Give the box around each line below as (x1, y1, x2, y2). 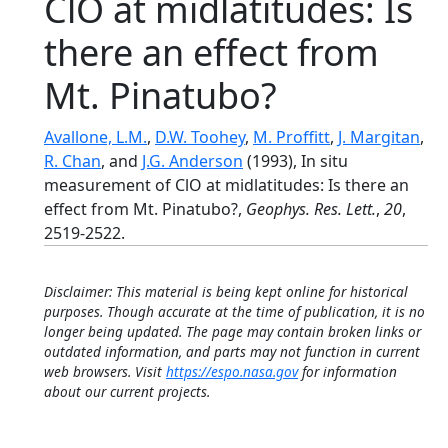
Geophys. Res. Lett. (246, 198, 376, 220)
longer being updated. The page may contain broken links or (44, 322, 421, 341)
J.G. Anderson (142, 150, 243, 172)
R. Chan (44, 150, 101, 172)
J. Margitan (338, 126, 420, 148)
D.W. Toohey (155, 126, 245, 148)
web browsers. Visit (44, 362, 166, 381)
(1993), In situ (243, 150, 348, 172)
